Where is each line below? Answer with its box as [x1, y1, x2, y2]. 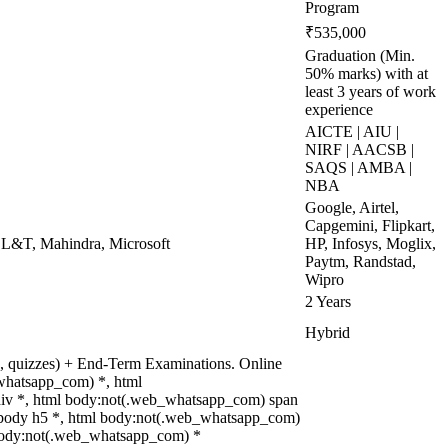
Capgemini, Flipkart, [305, 217, 435, 234]
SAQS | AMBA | [305, 159, 412, 176]
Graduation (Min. [305, 47, 415, 64]
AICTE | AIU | [305, 123, 399, 140]
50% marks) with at [305, 65, 428, 82]
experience [305, 101, 373, 118]
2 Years [305, 293, 351, 310]
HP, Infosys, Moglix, [305, 235, 436, 252]
